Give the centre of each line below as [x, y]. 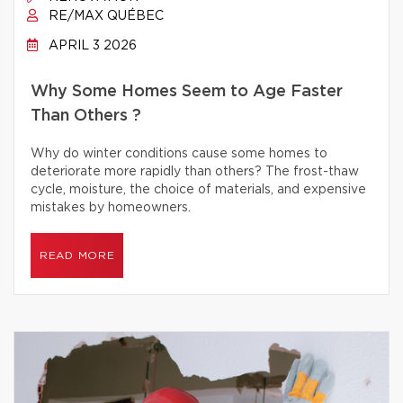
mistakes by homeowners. [111, 208]
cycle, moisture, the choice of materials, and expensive [198, 190]
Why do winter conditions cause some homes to [179, 154]
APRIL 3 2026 [91, 46]
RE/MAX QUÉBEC [104, 16]
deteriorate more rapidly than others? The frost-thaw [195, 172]
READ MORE [77, 255]
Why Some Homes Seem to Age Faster [187, 92]
